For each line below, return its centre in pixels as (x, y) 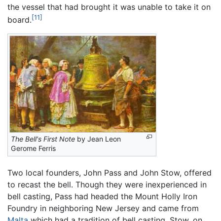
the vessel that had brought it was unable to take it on (109, 7)
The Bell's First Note (43, 139)
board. (19, 19)
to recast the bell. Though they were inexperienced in (107, 184)
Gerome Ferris (33, 148)
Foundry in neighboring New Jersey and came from (103, 208)
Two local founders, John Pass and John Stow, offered (110, 172)
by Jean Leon (98, 139)
